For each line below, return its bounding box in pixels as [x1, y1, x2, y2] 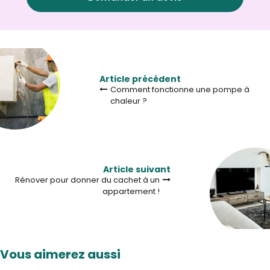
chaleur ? [110, 95, 147, 107]
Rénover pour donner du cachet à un [15, 174, 160, 186]
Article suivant [103, 163, 171, 176]
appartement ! [102, 186, 160, 198]
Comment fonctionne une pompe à [110, 84, 250, 96]
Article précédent [99, 73, 181, 86]
